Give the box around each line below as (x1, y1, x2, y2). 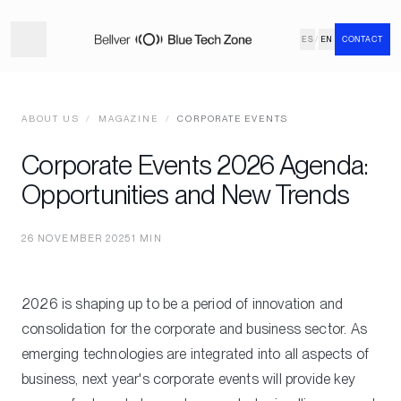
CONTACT (341, 34, 383, 44)
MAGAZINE (98, 113, 158, 124)
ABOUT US (21, 113, 80, 124)
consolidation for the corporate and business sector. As (21, 320, 367, 337)
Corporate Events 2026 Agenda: (21, 149, 369, 181)
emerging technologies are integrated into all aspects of (21, 346, 370, 363)
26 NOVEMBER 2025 (21, 232, 132, 244)
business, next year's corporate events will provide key (21, 371, 355, 388)
